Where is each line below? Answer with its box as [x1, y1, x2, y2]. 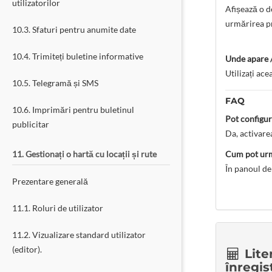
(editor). [12, 244, 42, 254]
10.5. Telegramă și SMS [12, 78, 98, 88]
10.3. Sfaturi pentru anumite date [12, 24, 136, 35]
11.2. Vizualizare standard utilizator [12, 229, 146, 240]
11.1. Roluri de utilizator [12, 203, 103, 213]
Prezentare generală [12, 176, 88, 186]
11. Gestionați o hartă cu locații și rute [12, 149, 157, 159]
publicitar [12, 119, 49, 129]
